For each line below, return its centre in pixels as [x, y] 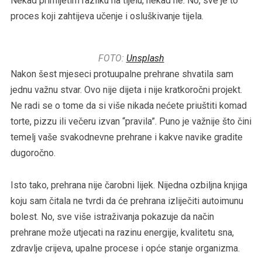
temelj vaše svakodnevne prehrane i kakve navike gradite [126, 137]
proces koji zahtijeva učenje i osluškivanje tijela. [107, 16]
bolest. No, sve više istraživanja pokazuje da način [112, 216]
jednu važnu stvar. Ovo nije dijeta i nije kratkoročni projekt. [126, 89]
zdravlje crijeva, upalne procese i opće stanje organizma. [125, 248]
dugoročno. [33, 153]
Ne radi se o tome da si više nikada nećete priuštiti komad [128, 105]
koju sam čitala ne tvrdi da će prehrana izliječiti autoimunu [127, 201]
